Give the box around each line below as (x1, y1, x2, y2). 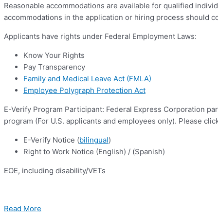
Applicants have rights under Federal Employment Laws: (4, 32, 197, 41)
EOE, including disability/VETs (4, 166, 106, 176)
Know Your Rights (23, 51, 85, 60)
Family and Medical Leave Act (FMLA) (23, 74, 151, 84)
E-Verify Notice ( (23, 135, 79, 145)
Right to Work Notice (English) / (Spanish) (23, 147, 165, 157)
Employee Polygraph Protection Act (23, 86, 145, 95)
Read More (4, 204, 41, 214)
